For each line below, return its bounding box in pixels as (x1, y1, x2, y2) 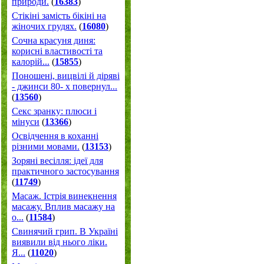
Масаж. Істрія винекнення (12, 191, 117, 201)
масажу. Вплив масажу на (12, 202, 115, 212)
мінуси (12, 117, 39, 127)
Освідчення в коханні (12, 131, 98, 141)
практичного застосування (12, 166, 119, 176)
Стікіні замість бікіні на (12, 11, 106, 21)
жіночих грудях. (12, 21, 77, 31)
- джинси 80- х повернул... (12, 81, 117, 91)
